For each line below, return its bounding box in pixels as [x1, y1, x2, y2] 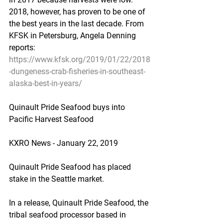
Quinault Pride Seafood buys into [9, 103, 127, 112]
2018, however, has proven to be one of [9, 7, 147, 16]
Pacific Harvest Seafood [9, 114, 94, 124]
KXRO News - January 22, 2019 [9, 138, 118, 148]
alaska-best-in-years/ [9, 79, 82, 88]
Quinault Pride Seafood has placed [9, 162, 133, 172]
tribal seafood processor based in [9, 210, 128, 220]
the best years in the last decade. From [9, 19, 146, 28]
